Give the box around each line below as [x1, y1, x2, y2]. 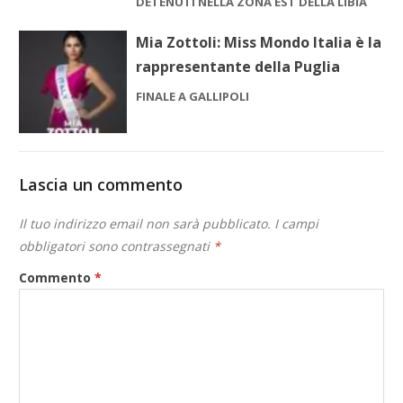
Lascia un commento [19, 173, 184, 195]
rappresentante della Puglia [136, 56, 341, 76]
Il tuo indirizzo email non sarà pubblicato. [19, 214, 272, 232]
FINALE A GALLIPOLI [136, 87, 250, 104]
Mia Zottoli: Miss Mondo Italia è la [136, 31, 382, 52]
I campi [274, 214, 319, 232]
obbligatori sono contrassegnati [19, 237, 214, 255]
